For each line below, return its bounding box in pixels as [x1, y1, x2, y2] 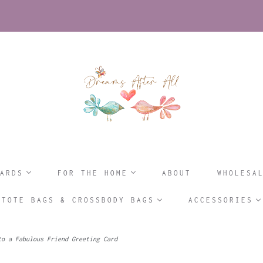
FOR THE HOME [57, 168, 128, 177]
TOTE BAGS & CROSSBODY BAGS [2, 196, 154, 204]
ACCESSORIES [188, 196, 253, 204]
